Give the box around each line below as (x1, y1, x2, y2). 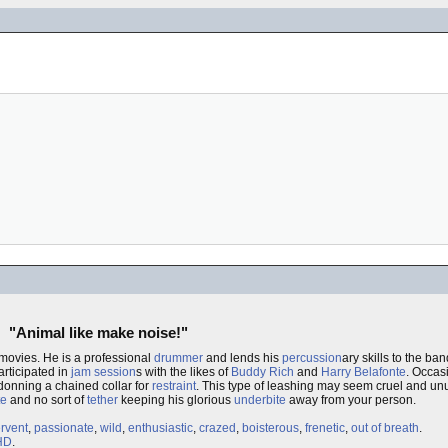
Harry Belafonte (321, 365, 406, 379)
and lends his (203, 351, 282, 365)
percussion (282, 351, 342, 365)
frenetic (305, 421, 345, 435)
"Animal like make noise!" (8, 324, 188, 341)
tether (87, 393, 118, 407)
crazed (199, 421, 236, 435)
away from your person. (286, 393, 416, 407)
